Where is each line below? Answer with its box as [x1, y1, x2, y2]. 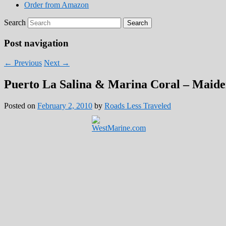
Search [4, 18, 26, 27]
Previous [12, 58, 42, 67]
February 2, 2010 [37, 101, 92, 110]
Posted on [4, 101, 37, 110]
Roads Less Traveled [104, 101, 171, 110]
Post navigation [4, 38, 69, 49]
